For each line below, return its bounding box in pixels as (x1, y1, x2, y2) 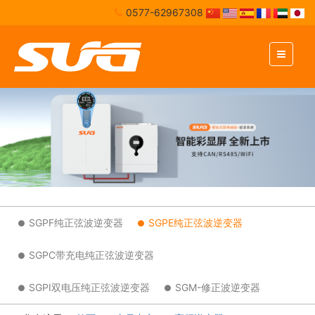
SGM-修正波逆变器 (175, 281, 260, 294)
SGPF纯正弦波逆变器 (29, 217, 123, 229)
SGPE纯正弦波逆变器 (148, 217, 243, 229)
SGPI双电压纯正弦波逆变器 (29, 281, 150, 294)
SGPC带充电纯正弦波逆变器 (29, 249, 154, 262)
